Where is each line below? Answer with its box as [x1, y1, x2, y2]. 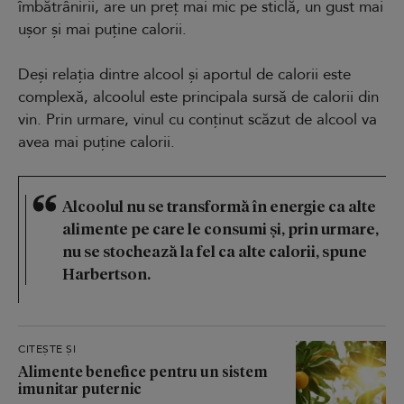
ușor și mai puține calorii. [18, 18, 187, 40]
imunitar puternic [18, 378, 142, 398]
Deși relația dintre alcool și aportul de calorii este [18, 63, 351, 85]
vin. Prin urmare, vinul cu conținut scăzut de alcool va [18, 108, 377, 130]
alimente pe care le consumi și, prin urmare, [62, 217, 379, 238]
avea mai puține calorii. [18, 131, 179, 152]
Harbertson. [62, 262, 153, 283]
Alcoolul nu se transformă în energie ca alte [62, 195, 376, 216]
